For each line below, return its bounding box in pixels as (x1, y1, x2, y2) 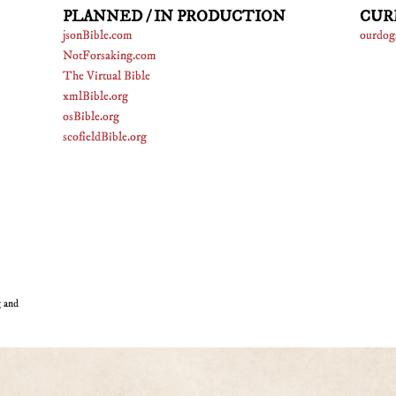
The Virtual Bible (63, 68, 150, 84)
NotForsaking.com (63, 48, 156, 64)
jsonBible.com (63, 27, 133, 43)
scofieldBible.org (63, 129, 147, 145)
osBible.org (63, 109, 119, 125)
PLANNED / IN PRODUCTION (63, 7, 286, 27)
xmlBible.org (63, 88, 128, 104)
